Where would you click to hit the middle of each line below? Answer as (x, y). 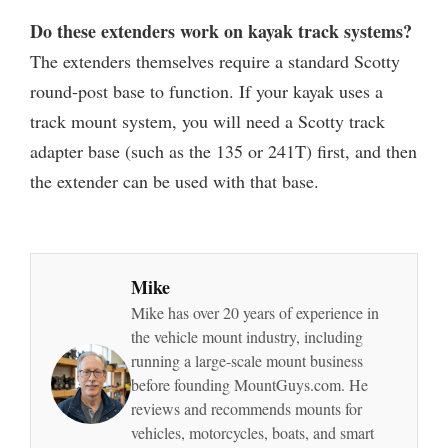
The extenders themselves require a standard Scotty (215, 61)
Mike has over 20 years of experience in (255, 313)
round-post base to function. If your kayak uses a (206, 91)
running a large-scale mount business (247, 361)
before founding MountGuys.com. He (249, 385)
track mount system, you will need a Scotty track (207, 121)
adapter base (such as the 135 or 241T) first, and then (223, 151)
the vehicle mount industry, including (247, 337)
